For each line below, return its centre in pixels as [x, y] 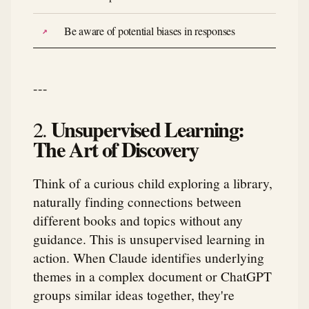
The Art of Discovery [116, 149]
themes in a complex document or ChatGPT [152, 276]
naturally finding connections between [137, 202]
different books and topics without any [138, 220]
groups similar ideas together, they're [134, 295]
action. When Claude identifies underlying [149, 258]
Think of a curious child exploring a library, [153, 183]
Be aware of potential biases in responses [149, 30]
